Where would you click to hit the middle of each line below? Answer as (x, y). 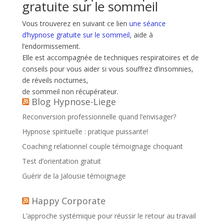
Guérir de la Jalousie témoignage (74, 176)
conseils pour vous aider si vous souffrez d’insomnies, (108, 69)
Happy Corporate (68, 201)
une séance (147, 23)
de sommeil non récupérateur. (70, 92)
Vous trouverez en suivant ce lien (75, 23)
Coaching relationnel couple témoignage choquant (102, 146)
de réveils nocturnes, (55, 80)
